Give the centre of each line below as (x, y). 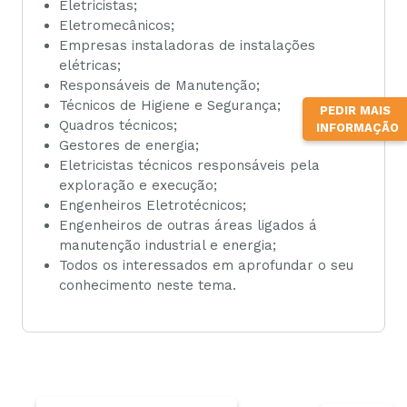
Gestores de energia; (129, 146)
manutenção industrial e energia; (168, 246)
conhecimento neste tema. (148, 286)
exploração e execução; (138, 186)
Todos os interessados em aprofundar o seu (206, 266)
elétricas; (90, 66)
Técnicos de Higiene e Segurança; (170, 106)
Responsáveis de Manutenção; (159, 86)
